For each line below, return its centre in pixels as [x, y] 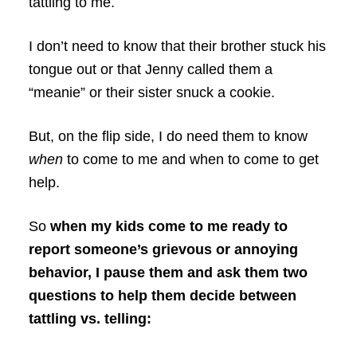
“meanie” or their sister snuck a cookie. [151, 93]
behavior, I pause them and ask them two [168, 273]
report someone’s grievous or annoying [163, 250]
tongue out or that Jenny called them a [150, 70]
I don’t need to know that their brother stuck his [177, 47]
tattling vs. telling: [90, 319]
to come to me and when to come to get [190, 160]
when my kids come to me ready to [169, 227]
